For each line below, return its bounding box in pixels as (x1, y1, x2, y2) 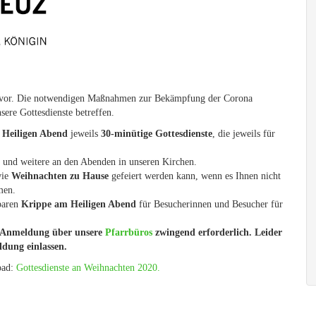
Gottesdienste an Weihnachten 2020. (16, 262, 160, 273)
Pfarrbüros (105, 227, 152, 238)
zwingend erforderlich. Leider (152, 227, 282, 238)
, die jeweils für (212, 128, 275, 139)
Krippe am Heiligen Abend (21, 199, 136, 209)
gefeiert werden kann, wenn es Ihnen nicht (109, 171, 281, 181)
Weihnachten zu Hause (11, 171, 109, 181)
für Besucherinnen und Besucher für (136, 199, 283, 209)
